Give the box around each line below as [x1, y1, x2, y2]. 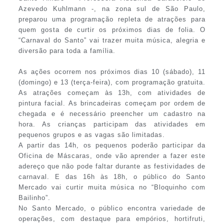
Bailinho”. [18, 193, 50, 201]
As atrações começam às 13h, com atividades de [18, 88, 206, 96]
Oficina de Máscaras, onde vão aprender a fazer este [18, 151, 206, 159]
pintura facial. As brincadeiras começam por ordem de [18, 99, 206, 107]
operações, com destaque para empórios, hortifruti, [18, 214, 206, 222]
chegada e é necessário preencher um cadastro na [18, 109, 206, 117]
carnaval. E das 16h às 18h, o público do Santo [18, 172, 206, 180]
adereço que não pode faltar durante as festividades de [18, 162, 206, 170]
